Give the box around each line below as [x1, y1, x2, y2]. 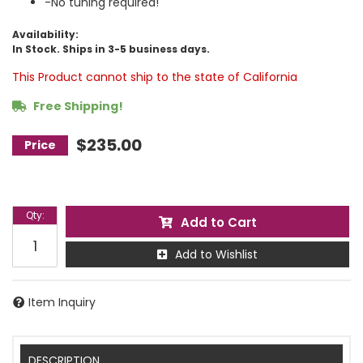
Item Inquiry [28, 294, 96, 311]
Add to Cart [180, 214, 257, 231]
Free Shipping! [31, 98, 123, 114]
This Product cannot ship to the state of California [12, 69, 297, 85]
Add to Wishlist [175, 246, 258, 263]
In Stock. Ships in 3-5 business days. [12, 42, 210, 56]
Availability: [12, 28, 79, 41]
